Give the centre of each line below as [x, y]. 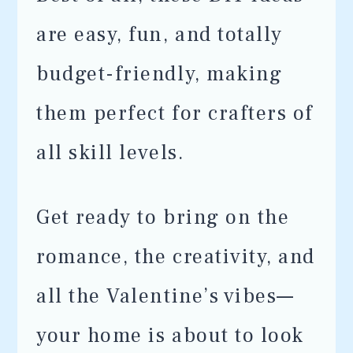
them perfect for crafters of [175, 113]
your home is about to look [170, 336]
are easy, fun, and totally [160, 35]
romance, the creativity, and [176, 257]
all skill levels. [111, 153]
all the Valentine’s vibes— [165, 296]
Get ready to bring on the [163, 217]
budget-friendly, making [160, 74]
